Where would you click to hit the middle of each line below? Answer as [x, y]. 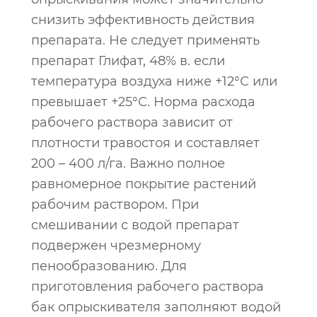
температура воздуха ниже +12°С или [154, 81]
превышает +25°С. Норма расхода [143, 102]
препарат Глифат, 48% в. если [128, 61]
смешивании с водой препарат [135, 225]
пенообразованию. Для [109, 266]
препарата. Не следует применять [145, 40]
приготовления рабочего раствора [148, 287]
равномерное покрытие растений [144, 184]
